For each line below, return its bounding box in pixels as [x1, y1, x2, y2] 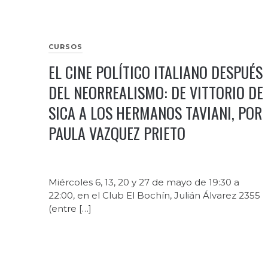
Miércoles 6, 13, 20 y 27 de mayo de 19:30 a [48, 176, 239, 188]
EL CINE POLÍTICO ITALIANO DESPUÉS [48, 60, 263, 84]
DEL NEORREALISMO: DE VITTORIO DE [48, 81, 263, 105]
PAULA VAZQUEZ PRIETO [48, 121, 185, 145]
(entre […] [48, 203, 92, 215]
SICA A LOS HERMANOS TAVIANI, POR [48, 101, 262, 125]
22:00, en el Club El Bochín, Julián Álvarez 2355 [48, 190, 260, 202]
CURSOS [48, 42, 83, 51]
